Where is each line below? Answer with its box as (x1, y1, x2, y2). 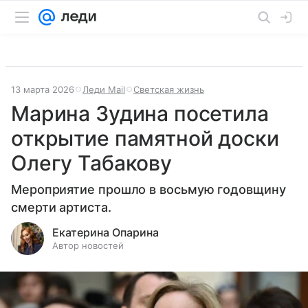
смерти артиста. (11, 200, 111, 214)
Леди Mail (82, 84, 125, 95)
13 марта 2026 (11, 84, 74, 95)
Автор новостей (52, 240, 124, 251)
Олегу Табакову (11, 151, 172, 175)
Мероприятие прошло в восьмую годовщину (11, 182, 286, 197)
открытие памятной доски (11, 126, 279, 151)
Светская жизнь (133, 84, 204, 95)
